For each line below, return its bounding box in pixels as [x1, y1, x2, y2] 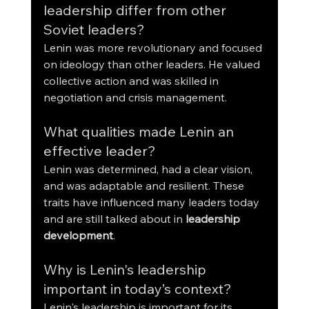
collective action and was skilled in [43, 74, 221, 88]
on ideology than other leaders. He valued [43, 57, 263, 72]
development [43, 228, 113, 243]
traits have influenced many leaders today [43, 195, 262, 210]
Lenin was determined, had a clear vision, [43, 162, 255, 177]
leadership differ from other [43, 1, 230, 19]
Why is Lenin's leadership [43, 261, 210, 279]
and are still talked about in [43, 212, 186, 226]
